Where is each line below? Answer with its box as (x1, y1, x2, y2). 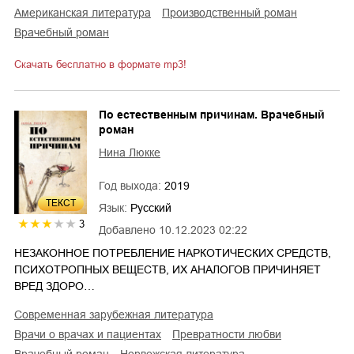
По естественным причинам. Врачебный (99, 107, 325, 121)
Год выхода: (99, 179, 164, 192)
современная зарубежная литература (22, 307, 213, 321)
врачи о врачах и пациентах (21, 327, 161, 341)
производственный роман (170, 6, 297, 19)
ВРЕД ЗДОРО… (14, 279, 95, 292)
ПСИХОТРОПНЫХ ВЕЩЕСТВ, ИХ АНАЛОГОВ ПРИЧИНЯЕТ (14, 262, 321, 276)
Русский (130, 201, 171, 214)
